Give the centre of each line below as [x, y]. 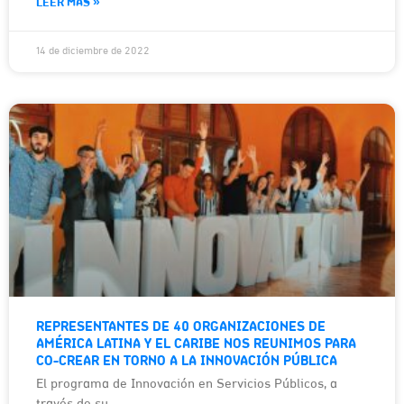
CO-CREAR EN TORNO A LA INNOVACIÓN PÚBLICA [187, 361]
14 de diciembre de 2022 [93, 51]
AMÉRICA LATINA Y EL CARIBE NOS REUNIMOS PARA [196, 344]
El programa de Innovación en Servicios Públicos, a [187, 384]
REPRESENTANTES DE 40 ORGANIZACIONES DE [181, 327]
